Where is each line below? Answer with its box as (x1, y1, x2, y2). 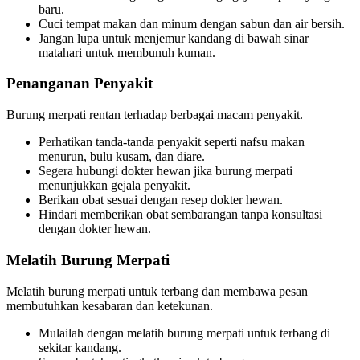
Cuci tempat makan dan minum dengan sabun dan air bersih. (39, 16, 345, 31)
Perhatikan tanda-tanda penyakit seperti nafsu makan (39, 135, 305, 149)
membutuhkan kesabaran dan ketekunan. (6, 298, 213, 313)
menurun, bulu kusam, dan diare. (39, 149, 205, 164)
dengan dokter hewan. (39, 222, 151, 236)
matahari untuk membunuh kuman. (39, 45, 215, 59)
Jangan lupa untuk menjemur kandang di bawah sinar (39, 31, 309, 45)
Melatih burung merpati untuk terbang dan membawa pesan (6, 284, 308, 298)
